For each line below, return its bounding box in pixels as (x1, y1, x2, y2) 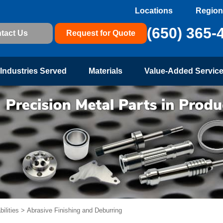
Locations (135, 6, 173, 15)
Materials (89, 67, 122, 75)
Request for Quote (66, 28, 135, 37)
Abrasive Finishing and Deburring (27, 207, 124, 214)
